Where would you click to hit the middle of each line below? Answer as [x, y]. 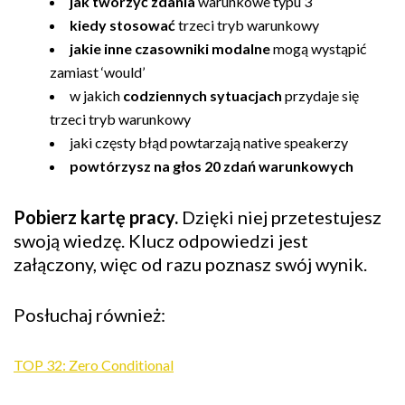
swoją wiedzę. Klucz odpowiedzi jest [161, 241]
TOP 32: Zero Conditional [94, 365]
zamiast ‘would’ [97, 72]
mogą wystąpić [318, 49]
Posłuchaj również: [89, 315]
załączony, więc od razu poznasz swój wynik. [192, 264]
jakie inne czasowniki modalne [170, 49]
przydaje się [320, 96]
